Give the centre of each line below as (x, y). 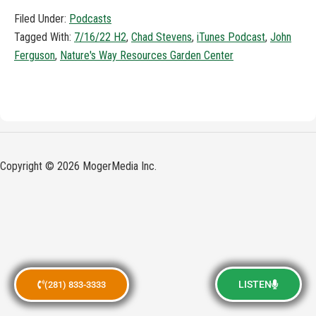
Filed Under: (42, 19)
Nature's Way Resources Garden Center (147, 55)
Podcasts (90, 19)
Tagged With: (44, 37)
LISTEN (255, 284)
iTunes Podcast (231, 37)
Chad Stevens (162, 37)
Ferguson (35, 55)
